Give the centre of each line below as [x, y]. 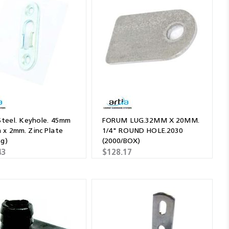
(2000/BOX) [121, 141]
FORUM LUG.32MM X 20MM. [151, 120]
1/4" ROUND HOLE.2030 [143, 130]
